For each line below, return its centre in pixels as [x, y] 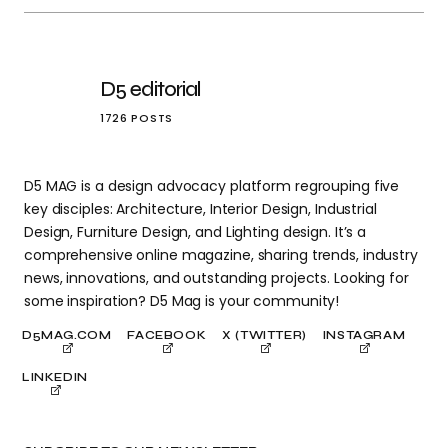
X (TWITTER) [264, 335]
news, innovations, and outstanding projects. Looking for [216, 278]
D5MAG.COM [67, 335]
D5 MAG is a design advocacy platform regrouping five [212, 186]
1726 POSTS [136, 118]
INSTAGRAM [364, 335]
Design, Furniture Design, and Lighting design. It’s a [195, 232]
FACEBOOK [167, 335]
